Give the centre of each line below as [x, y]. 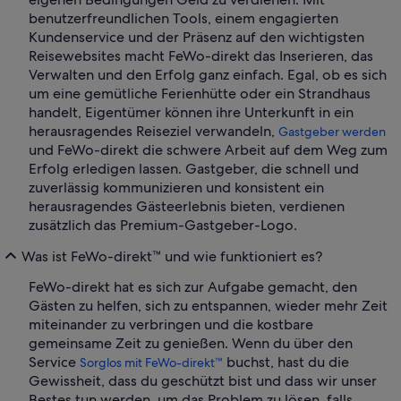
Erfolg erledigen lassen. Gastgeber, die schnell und [194, 169]
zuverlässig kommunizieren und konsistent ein [176, 188]
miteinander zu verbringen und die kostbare [171, 325]
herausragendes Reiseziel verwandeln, [154, 132]
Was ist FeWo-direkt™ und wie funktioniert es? [172, 256]
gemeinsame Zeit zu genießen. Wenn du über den [191, 344]
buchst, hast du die [286, 363]
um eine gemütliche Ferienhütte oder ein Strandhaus [200, 94]
